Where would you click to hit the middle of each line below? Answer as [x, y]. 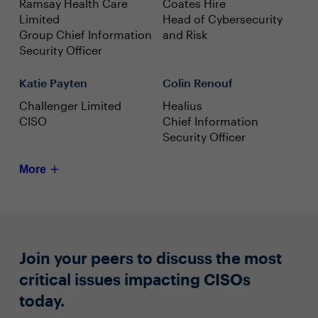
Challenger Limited [70, 105]
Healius [182, 105]
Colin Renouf [198, 83]
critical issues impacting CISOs [135, 279]
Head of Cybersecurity [223, 19]
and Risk [185, 34]
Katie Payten [53, 83]
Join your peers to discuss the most [150, 258]
